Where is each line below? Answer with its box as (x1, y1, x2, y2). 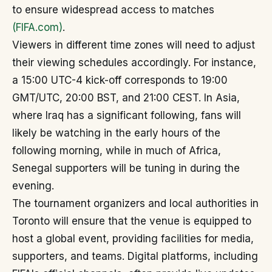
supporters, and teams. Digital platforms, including (12, 250, 258, 262)
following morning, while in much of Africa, (12, 144, 221, 157)
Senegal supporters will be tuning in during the (12, 162, 240, 174)
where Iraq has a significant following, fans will (12, 109, 241, 121)
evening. (12, 180, 54, 192)
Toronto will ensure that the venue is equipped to (12, 215, 251, 227)
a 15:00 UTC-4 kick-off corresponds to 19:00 (12, 74, 228, 86)
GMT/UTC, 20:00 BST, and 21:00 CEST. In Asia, (12, 92, 240, 104)
